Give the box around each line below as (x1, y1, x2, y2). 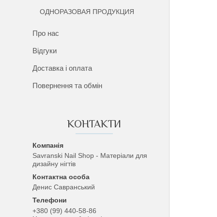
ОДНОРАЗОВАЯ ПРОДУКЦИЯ (40, 8, 135, 15)
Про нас (32, 29, 60, 37)
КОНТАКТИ (67, 118, 122, 130)
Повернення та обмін (32, 81, 103, 90)
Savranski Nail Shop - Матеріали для (32, 152, 148, 159)
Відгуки (32, 46, 57, 55)
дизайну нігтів (32, 160, 76, 168)
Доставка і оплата (32, 64, 93, 72)
